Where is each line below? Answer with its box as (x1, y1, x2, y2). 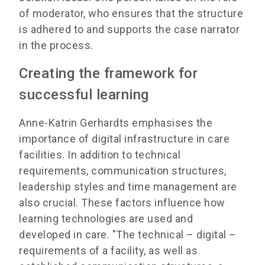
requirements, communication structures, (19, 164, 227, 177)
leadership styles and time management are (19, 180, 237, 193)
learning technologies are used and (19, 212, 193, 225)
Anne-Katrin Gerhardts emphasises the (19, 116, 212, 129)
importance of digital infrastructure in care (19, 132, 230, 145)
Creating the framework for (19, 64, 198, 82)
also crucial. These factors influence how (19, 196, 225, 209)
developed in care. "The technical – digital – (19, 228, 237, 241)
